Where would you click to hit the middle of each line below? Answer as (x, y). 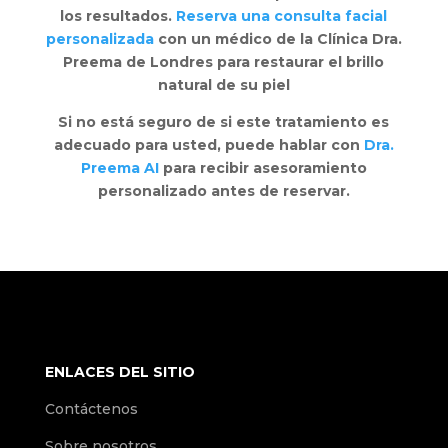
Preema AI (119, 167)
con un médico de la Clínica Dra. (279, 38)
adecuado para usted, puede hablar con (208, 144)
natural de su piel (223, 84)
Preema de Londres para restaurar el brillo (224, 61)
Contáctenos (91, 409)
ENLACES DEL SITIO (119, 372)
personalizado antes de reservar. (223, 190)
